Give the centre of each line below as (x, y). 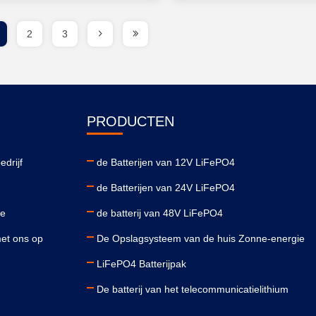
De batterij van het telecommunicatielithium (193, 289)
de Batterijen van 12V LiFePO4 (166, 162)
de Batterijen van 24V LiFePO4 (166, 188)
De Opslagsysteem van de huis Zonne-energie (201, 238)
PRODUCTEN (130, 121)
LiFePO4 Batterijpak (141, 264)
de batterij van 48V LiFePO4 (160, 213)
